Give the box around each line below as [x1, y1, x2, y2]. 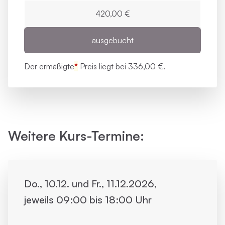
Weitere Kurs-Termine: [8, 128, 144, 144]
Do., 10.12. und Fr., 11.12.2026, [24, 177, 157, 190]
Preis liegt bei [78, 61, 128, 71]
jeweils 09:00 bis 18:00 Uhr [24, 193, 152, 206]
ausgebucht [91, 35, 134, 45]
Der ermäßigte [24, 61, 74, 71]
